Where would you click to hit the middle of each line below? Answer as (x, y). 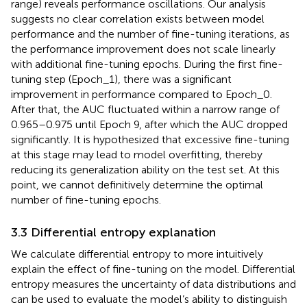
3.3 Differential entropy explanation (113, 233)
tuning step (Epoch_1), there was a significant (121, 79)
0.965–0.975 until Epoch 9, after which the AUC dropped (149, 125)
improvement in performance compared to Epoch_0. (142, 95)
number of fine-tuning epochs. (86, 200)
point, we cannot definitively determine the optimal (137, 185)
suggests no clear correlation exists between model (138, 19)
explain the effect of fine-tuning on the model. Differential (153, 269)
